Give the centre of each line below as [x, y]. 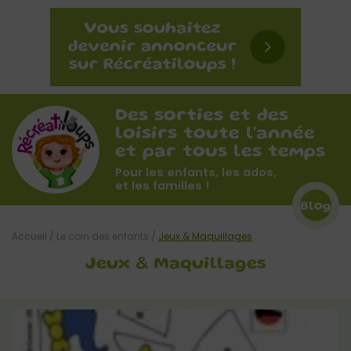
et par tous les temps [220, 152]
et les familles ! [162, 185]
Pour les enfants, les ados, [196, 172]
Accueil [29, 236]
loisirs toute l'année [215, 134]
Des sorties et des [202, 116]
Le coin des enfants [103, 236]
